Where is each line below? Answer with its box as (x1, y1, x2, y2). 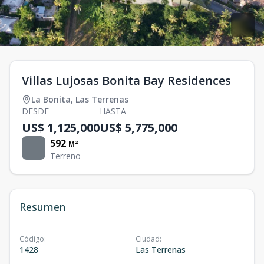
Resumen (19, 199, 65, 214)
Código (19, 233, 44, 244)
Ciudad (136, 233, 160, 244)
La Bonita (31, 93, 71, 105)
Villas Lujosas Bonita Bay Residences (22, 72, 231, 88)
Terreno (50, 150, 81, 161)
